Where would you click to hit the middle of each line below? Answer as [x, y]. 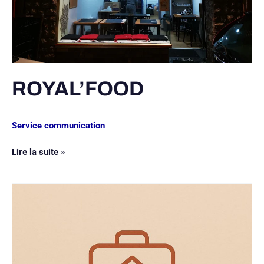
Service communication [58, 126]
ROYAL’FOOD [78, 89]
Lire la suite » [39, 152]
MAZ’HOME [34, 189]
